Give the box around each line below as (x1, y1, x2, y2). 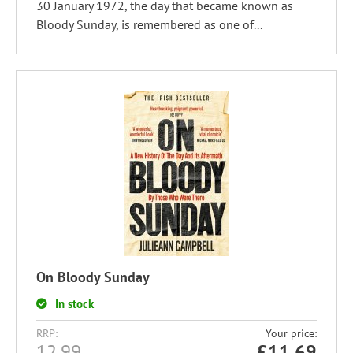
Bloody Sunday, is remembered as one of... (36, 17, 262, 32)
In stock (55, 296, 94, 311)
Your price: (266, 326, 317, 340)
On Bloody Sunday (36, 268, 150, 286)
